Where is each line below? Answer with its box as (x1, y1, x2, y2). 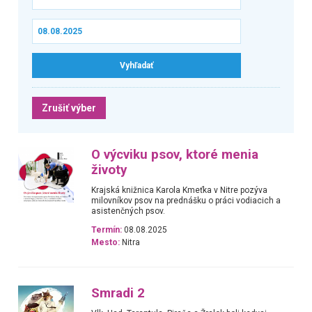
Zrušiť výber (41, 102, 96, 114)
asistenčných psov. (91, 205, 166, 216)
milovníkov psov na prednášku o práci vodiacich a (91, 195, 281, 205)
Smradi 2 (91, 285, 146, 301)
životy (91, 162, 127, 178)
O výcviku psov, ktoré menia (91, 146, 259, 162)
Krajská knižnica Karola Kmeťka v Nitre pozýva (91, 185, 268, 195)
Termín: (91, 225, 123, 235)
